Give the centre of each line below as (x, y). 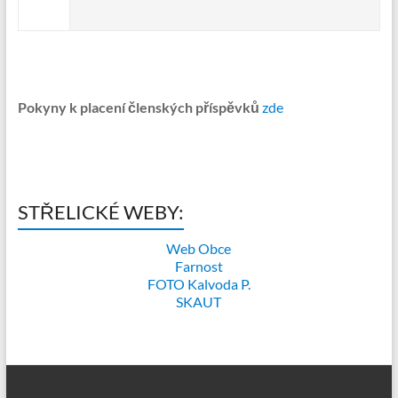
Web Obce (199, 248)
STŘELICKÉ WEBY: (100, 212)
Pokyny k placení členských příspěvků (138, 107)
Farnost (199, 266)
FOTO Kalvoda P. (199, 284)
